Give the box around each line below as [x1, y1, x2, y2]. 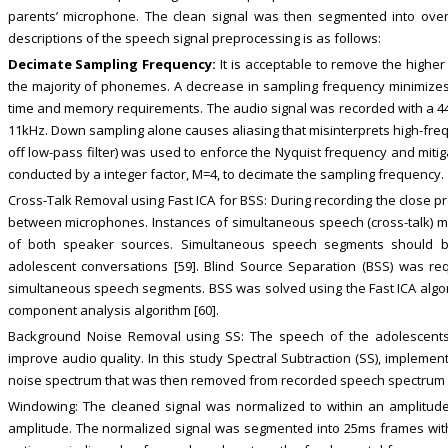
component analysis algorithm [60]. [7, 301, 219, 320]
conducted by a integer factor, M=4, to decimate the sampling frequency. [7, 165, 444, 184]
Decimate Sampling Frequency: [7, 55, 217, 74]
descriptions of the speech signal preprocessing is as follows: [7, 29, 381, 48]
